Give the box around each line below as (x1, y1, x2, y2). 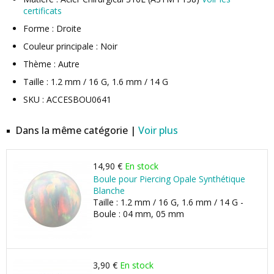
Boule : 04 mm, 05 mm (93, 208, 184, 220)
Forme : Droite (23, 23, 81, 34)
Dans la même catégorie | (15, 124, 138, 137)
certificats (23, 5, 62, 17)
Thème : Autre (23, 58, 80, 70)
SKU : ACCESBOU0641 (23, 94, 111, 105)
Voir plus (138, 124, 178, 137)
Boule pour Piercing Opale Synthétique (93, 173, 245, 185)
